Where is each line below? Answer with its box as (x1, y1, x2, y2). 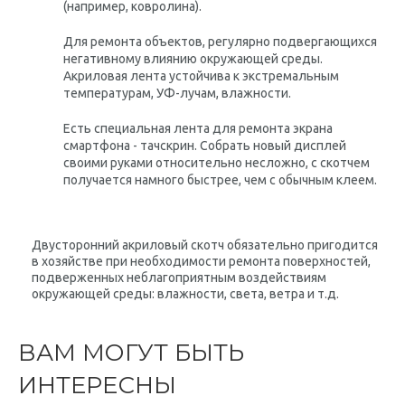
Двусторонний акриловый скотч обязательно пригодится (32, 238, 378, 252)
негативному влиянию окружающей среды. (63, 52, 323, 66)
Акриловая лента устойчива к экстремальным (63, 69, 339, 83)
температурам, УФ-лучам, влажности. (63, 86, 291, 100)
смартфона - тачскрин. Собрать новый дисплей (63, 138, 346, 153)
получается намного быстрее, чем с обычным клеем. (63, 173, 377, 187)
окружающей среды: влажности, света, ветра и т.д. (32, 287, 339, 301)
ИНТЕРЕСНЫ (18, 371, 176, 400)
